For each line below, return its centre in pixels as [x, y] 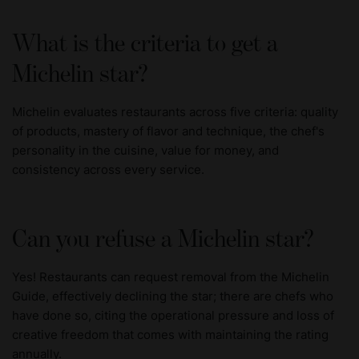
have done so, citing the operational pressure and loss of [173, 316]
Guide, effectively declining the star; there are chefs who [173, 296]
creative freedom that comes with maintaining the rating [170, 335]
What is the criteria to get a [145, 44]
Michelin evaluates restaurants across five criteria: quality [175, 112]
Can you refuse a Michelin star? [163, 240]
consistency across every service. [108, 170]
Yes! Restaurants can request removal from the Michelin [171, 277]
